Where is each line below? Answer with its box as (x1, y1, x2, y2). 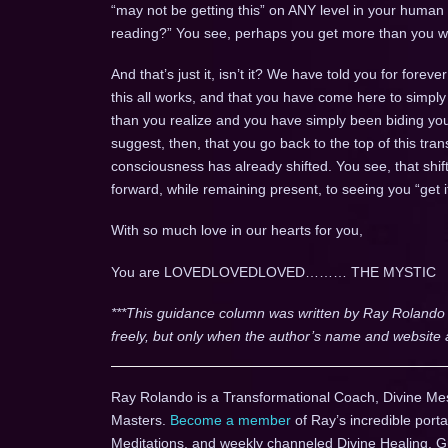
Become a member (169, 411, 291, 428)
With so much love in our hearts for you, (110, 222, 363, 239)
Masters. (110, 411, 170, 428)
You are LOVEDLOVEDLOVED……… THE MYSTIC (110, 263, 436, 280)
